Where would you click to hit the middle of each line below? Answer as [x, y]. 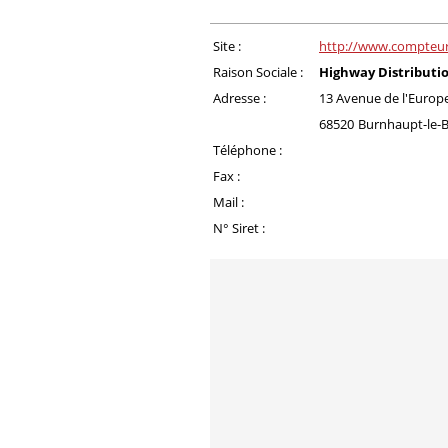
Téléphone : [247, 150]
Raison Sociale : [258, 72]
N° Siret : [239, 228]
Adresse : [239, 98]
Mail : [228, 202]
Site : [227, 46]
